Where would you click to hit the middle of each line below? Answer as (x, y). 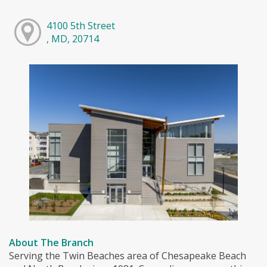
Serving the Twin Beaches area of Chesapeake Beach (128, 256)
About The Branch (51, 243)
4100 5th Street (80, 25)
